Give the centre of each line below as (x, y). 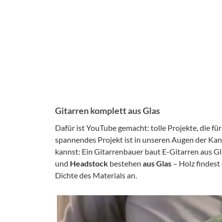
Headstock (89, 163)
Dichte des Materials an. (96, 175)
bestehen (125, 163)
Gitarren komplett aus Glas (108, 111)
